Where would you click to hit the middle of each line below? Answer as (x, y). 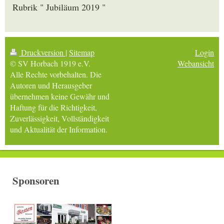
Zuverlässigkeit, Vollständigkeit (59, 118)
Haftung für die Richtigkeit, (53, 107)
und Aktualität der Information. (59, 129)
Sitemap (82, 52)
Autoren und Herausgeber (51, 85)
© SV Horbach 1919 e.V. (50, 63)
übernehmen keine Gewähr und (60, 96)
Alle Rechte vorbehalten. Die (56, 74)
